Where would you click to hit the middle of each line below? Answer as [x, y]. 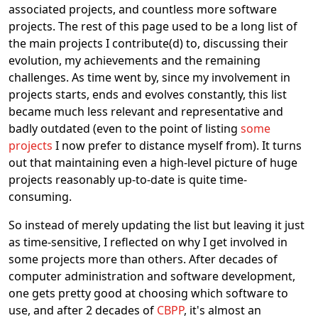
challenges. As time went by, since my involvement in [149, 77]
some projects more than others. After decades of [143, 259]
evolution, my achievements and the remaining [135, 60]
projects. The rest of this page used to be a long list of [153, 26]
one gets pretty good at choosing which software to [148, 293]
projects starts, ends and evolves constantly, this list [148, 94]
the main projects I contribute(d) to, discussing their [148, 43]
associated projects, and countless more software [143, 9]
